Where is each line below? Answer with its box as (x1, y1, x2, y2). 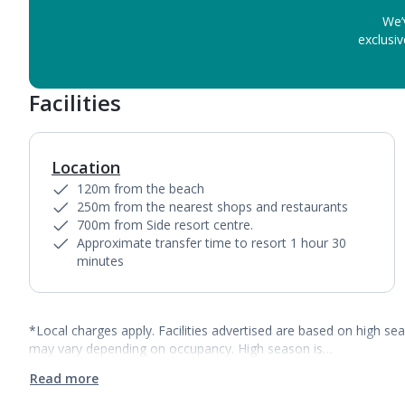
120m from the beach (77, 180, 204, 197)
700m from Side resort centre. (77, 216, 253, 233)
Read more (30, 370, 99, 387)
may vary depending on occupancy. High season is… (29, 340, 333, 357)
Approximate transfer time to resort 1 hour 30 (77, 234, 346, 251)
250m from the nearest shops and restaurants (77, 198, 348, 215)
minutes (77, 252, 124, 269)
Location (52, 156, 120, 178)
